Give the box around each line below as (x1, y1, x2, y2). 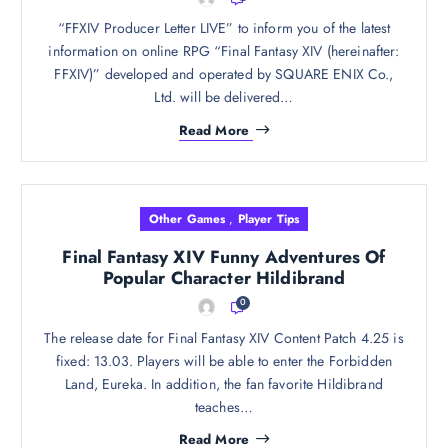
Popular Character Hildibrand (102, 264, 346, 291)
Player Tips (237, 209, 300, 228)
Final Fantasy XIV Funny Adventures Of (62, 243, 386, 270)
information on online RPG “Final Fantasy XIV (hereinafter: (48, 41, 400, 62)
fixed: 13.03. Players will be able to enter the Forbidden (55, 350, 393, 371)
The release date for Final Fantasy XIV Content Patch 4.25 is (44, 327, 404, 348)
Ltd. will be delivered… (154, 87, 294, 108)
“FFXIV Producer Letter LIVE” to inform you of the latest (57, 18, 391, 39)
